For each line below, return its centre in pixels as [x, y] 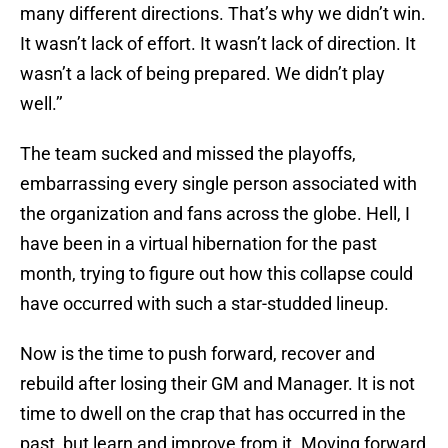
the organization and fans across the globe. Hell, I [215, 214]
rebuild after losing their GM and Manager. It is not [217, 384]
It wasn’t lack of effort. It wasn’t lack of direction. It [218, 44]
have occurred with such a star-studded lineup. [204, 304]
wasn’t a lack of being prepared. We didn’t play [202, 74]
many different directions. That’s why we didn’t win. [223, 14]
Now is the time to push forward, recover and [197, 354]
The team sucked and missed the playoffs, [188, 154]
